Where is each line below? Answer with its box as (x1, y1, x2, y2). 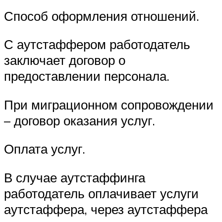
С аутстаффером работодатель (4, 36, 190, 53)
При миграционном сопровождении (4, 96, 214, 112)
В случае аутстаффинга (4, 169, 145, 185)
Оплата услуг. (4, 141, 85, 157)
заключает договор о (4, 52, 125, 68)
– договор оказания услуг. (4, 112, 155, 128)
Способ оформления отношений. (4, 7, 199, 24)
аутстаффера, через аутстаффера (4, 201, 208, 217)
